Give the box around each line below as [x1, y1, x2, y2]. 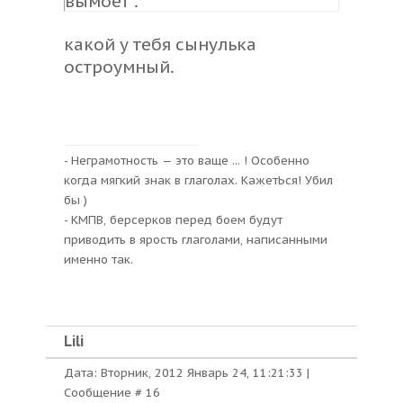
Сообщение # [64, 385, 146, 400]
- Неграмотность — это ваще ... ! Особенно [64, 153, 309, 168]
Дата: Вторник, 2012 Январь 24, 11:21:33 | [64, 365, 309, 381]
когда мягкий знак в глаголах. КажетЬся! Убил [64, 173, 333, 188]
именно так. [64, 252, 133, 267]
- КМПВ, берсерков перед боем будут [64, 212, 282, 228]
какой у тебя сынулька [64, 33, 256, 55]
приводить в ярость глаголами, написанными [64, 232, 327, 247]
